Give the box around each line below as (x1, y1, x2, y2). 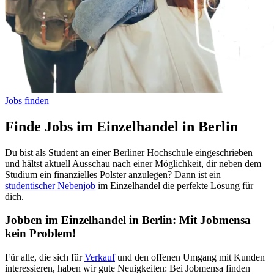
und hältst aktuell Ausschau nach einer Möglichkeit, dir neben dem (5, 158, 261, 169)
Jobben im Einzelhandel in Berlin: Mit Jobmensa (5, 213, 251, 227)
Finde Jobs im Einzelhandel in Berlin (5, 118, 238, 135)
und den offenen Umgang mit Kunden (115, 252, 265, 263)
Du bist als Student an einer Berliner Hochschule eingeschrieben (5, 147, 253, 158)
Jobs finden (5, 95, 49, 106)
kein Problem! (5, 227, 76, 240)
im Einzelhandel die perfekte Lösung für (95, 180, 253, 191)
